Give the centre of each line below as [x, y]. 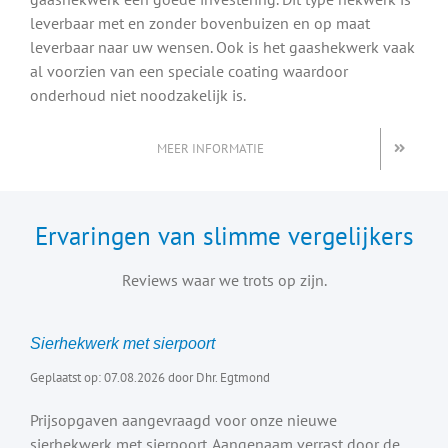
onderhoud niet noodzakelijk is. [138, 94]
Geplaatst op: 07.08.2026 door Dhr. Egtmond [150, 376]
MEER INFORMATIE [210, 148]
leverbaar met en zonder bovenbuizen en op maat [200, 22]
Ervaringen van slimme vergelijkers [224, 236]
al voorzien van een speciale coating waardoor [189, 70]
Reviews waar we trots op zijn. [224, 279]
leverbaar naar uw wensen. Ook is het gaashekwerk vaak [222, 46]
